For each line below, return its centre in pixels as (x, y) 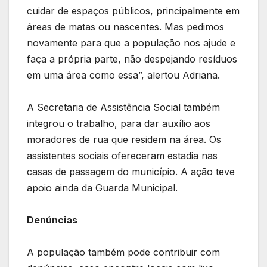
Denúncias (52, 220)
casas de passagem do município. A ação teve (131, 171)
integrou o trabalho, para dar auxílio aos (119, 123)
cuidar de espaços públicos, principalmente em (133, 10)
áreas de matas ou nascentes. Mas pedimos (125, 27)
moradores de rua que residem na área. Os (124, 139)
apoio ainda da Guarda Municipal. (104, 187)
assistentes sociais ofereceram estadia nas (122, 155)
